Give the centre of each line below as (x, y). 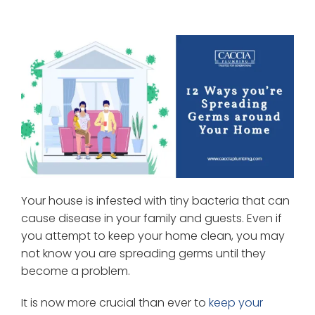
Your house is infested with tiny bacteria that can (155, 201)
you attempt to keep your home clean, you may (153, 236)
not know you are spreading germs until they (143, 254)
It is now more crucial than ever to (115, 303)
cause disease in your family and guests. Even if (151, 219)
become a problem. (75, 271)
